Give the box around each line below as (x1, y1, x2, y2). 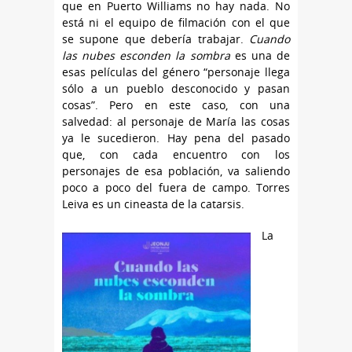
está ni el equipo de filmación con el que (62, 15, 290, 30)
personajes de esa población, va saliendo (62, 163, 290, 178)
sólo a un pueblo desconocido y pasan (62, 81, 290, 96)
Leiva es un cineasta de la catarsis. (62, 196, 244, 211)
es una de (229, 48, 291, 63)
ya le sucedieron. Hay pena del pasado (62, 130, 290, 145)
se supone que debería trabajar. (62, 31, 249, 46)
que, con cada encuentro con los (62, 147, 290, 162)
